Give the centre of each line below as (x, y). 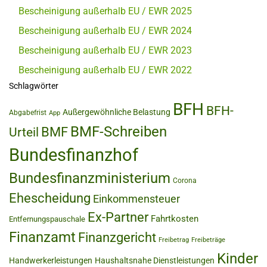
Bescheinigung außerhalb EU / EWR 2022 (105, 70)
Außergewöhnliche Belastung (117, 112)
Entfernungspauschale (47, 219)
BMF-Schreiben (119, 131)
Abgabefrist (28, 112)
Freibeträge (208, 240)
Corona (185, 180)
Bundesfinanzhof (74, 155)
